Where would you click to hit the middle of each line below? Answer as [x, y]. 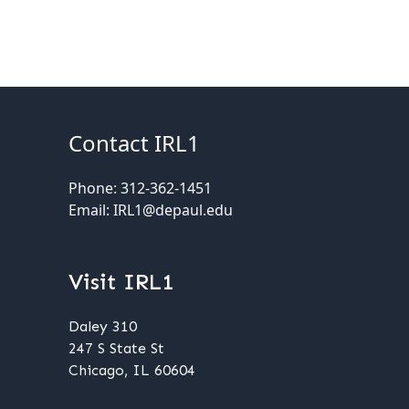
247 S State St [116, 348]
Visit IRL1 [121, 282]
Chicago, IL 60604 [132, 370]
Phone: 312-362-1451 [140, 188]
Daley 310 [103, 326]
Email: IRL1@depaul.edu [151, 210]
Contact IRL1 [134, 143]
